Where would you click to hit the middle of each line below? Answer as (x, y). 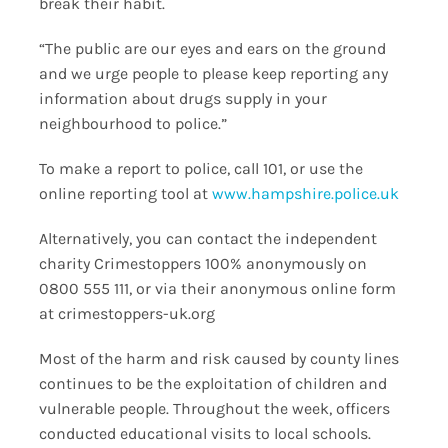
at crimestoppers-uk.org (126, 314)
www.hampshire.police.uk (305, 194)
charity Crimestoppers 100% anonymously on (202, 264)
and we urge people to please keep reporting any (213, 74)
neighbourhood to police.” (132, 124)
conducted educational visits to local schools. (204, 434)
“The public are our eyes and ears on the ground (212, 49)
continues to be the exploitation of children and (212, 384)
